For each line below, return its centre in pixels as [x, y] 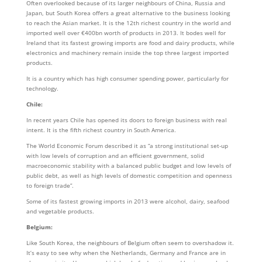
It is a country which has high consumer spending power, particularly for [127, 78]
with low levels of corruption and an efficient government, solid [115, 156]
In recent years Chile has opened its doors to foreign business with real [126, 120]
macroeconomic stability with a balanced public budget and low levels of [128, 166]
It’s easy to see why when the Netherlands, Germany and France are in [126, 253]
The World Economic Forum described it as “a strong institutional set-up [127, 146]
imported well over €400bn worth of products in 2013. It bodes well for [126, 33]
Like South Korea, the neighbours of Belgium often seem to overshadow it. [130, 243]
